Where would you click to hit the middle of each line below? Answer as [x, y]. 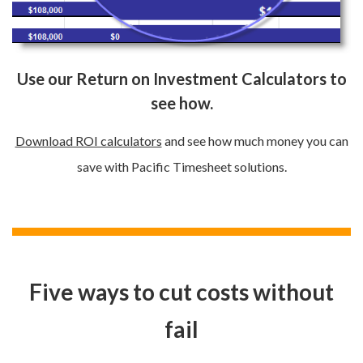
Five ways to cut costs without [181, 292]
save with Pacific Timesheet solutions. [181, 167]
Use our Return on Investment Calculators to [181, 79]
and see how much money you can [255, 141]
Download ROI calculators [88, 141]
